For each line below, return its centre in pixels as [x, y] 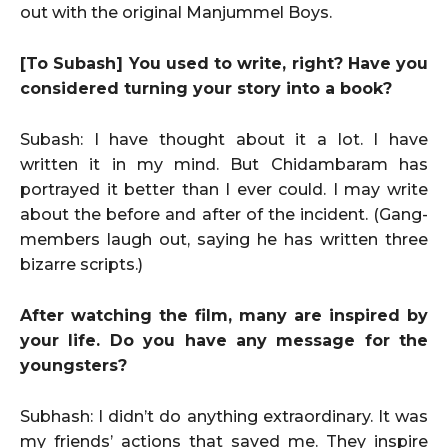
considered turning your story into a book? [206, 88]
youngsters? [73, 365]
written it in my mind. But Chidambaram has [224, 164]
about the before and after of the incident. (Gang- [224, 214]
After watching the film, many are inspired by [224, 315]
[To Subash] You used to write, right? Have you [224, 63]
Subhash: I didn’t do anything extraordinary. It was [224, 416]
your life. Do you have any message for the [224, 340]
